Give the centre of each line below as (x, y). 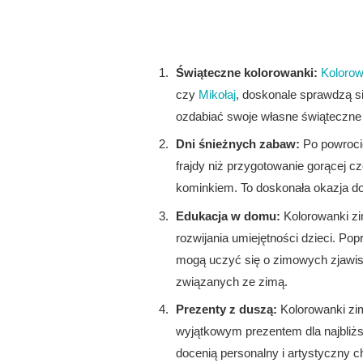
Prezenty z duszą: (226, 310)
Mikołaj (217, 94)
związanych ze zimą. (232, 281)
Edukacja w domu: (228, 216)
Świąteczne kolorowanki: (247, 72)
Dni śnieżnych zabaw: (238, 144)
